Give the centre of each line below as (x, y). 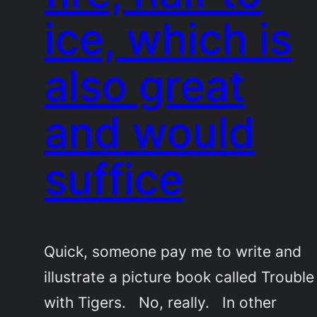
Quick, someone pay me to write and (173, 251)
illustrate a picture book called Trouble (179, 276)
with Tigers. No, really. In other (161, 302)
